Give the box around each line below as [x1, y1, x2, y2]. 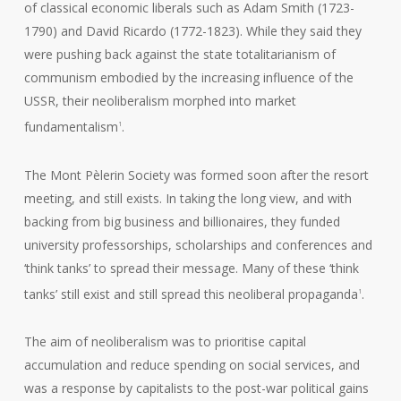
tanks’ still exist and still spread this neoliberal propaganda [23, 285, 358, 303]
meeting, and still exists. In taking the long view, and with [23, 189, 352, 207]
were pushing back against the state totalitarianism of [23, 46, 336, 63]
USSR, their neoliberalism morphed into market [23, 92, 296, 109]
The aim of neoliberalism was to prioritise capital [23, 333, 306, 351]
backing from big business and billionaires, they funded [23, 212, 340, 230]
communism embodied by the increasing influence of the [23, 69, 354, 86]
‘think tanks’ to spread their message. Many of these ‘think [23, 259, 359, 277]
